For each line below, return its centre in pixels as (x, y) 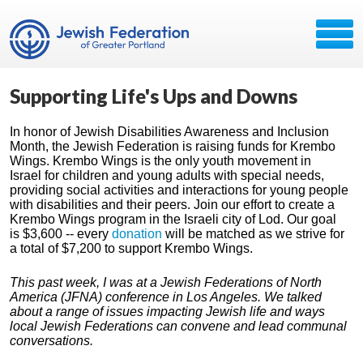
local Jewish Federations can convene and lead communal (178, 326)
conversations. (51, 341)
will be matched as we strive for (253, 234)
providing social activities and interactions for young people (179, 190)
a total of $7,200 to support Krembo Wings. (131, 248)
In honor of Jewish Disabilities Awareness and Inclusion (169, 132)
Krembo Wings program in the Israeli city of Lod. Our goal (173, 219)
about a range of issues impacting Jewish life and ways (167, 312)
